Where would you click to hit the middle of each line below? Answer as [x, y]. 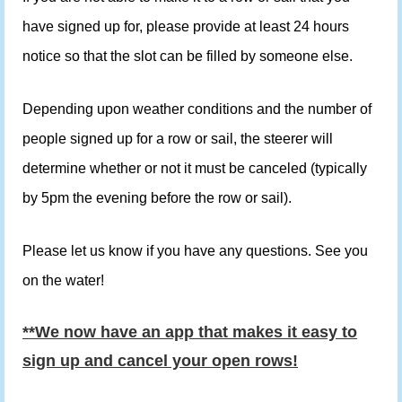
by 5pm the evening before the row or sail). [157, 198]
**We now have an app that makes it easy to [190, 332]
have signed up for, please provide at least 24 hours [186, 27]
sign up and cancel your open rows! [160, 361]
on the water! [63, 280]
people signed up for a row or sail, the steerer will [178, 139]
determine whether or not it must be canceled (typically [195, 168]
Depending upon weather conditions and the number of [197, 109]
